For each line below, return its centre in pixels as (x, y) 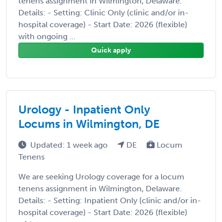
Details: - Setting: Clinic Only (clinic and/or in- (104, 12)
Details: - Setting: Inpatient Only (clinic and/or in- (110, 200)
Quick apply (111, 50)
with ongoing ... (47, 36)
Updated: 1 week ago (70, 145)
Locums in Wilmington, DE (89, 124)
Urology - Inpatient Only (84, 109)
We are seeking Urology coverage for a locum (101, 176)
